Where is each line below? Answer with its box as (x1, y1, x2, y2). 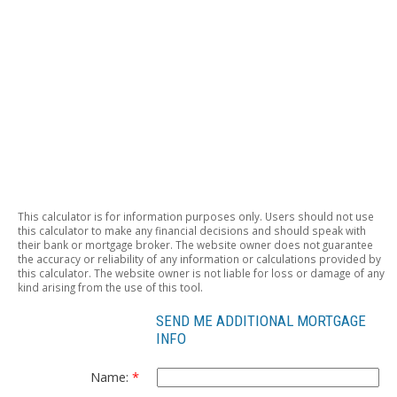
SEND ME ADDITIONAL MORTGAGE (156, 311, 367, 330)
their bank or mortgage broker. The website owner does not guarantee (18, 237, 373, 252)
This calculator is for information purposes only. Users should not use (18, 208, 374, 223)
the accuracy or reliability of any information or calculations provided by (18, 251, 381, 266)
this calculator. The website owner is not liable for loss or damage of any (18, 265, 385, 280)
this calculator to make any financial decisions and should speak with (18, 222, 366, 237)
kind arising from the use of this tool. (18, 279, 203, 294)
